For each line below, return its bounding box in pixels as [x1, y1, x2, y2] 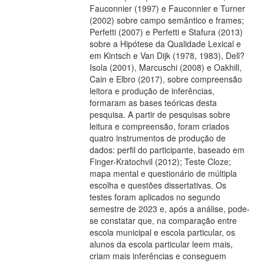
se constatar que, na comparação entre [90, 214, 237, 226]
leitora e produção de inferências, [90, 85, 214, 97]
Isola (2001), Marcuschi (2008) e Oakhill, [90, 61, 242, 73]
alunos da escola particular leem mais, [90, 238, 233, 250]
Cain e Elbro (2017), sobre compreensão [90, 73, 242, 85]
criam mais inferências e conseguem [90, 250, 226, 262]
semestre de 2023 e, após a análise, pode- [90, 203, 250, 214]
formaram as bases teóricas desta [90, 97, 217, 108]
